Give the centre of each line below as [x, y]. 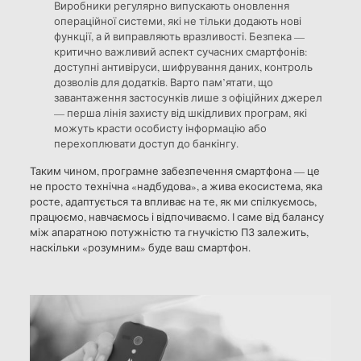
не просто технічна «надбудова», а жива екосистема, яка [176, 186]
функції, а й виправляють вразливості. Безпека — [179, 36]
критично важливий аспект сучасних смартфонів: [180, 51]
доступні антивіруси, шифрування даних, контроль [183, 66]
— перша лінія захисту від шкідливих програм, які [180, 112]
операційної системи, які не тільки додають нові [177, 21]
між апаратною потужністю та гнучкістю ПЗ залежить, [169, 232]
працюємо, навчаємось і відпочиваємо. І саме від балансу [176, 216]
